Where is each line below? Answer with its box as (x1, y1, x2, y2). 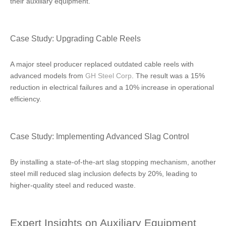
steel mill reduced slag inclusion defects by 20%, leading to (10, 169, 197, 178)
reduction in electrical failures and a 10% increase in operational (10, 83, 214, 91)
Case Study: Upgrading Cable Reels (10, 34, 141, 43)
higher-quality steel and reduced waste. (10, 181, 136, 189)
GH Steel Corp (85, 72, 132, 80)
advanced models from (10, 72, 85, 80)
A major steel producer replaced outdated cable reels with (10, 60, 194, 68)
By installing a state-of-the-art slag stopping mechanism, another (10, 158, 216, 166)
